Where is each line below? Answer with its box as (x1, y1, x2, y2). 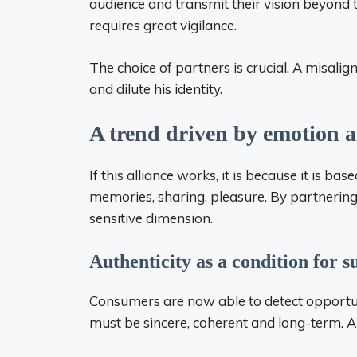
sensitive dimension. (89, 210, 213, 226)
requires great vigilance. (89, 17, 237, 33)
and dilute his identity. (89, 80, 222, 97)
